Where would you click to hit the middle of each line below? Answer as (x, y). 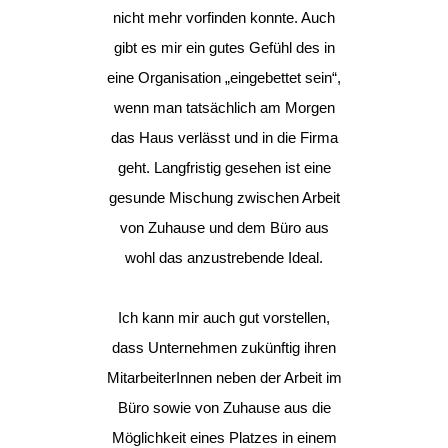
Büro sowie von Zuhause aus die (224, 407)
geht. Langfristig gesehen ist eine (224, 167)
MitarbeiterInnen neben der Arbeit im (224, 377)
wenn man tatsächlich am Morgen (224, 107)
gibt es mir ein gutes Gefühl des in (224, 47)
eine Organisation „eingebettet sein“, (224, 77)
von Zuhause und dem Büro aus (224, 227)
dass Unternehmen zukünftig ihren (224, 347)
